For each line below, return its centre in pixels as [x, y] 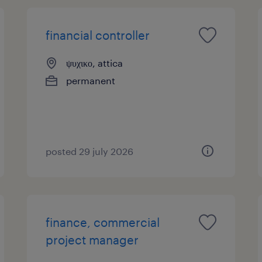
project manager [92, 239]
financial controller [98, 35]
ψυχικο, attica [95, 63]
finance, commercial [103, 222]
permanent [91, 80]
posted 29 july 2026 [90, 151]
